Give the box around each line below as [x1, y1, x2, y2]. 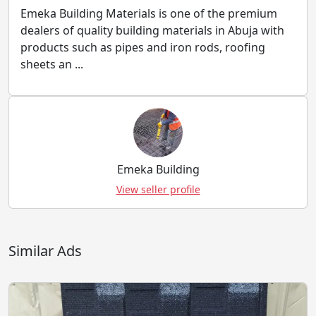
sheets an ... [20, 56, 83, 72]
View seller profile [116, 183, 200, 196]
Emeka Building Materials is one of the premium [20, 6, 277, 21]
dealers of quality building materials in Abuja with [20, 23, 284, 38]
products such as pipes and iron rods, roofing [20, 39, 265, 55]
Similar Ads [8, 241, 82, 260]
